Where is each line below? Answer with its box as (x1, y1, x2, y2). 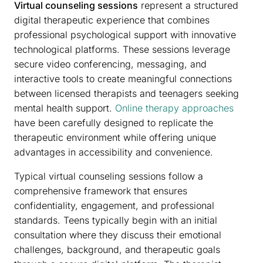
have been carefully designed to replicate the (14, 116, 213, 129)
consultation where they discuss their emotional (14, 228, 221, 241)
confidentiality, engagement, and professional (14, 199, 214, 211)
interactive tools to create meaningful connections (14, 72, 232, 85)
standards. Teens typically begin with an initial (14, 214, 217, 226)
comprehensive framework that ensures (14, 184, 187, 197)
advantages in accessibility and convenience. (14, 146, 213, 158)
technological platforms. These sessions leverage (14, 43, 230, 55)
